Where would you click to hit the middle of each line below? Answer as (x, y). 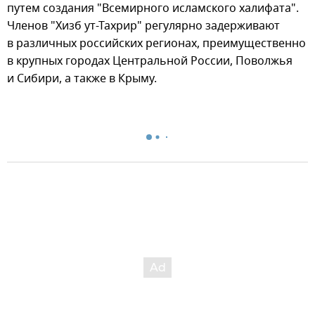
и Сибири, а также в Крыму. (82, 78)
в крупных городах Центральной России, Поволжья (150, 61)
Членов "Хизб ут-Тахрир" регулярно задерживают (143, 26)
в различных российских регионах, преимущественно (156, 43)
